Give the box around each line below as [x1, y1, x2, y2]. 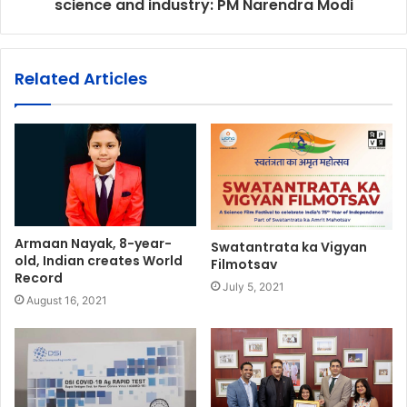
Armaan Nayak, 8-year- [15, 233, 172, 253]
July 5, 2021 [223, 280, 284, 293]
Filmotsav [211, 255, 277, 273]
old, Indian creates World [15, 251, 183, 270]
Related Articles [15, 67, 147, 91]
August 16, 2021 [26, 293, 107, 307]
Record [15, 268, 63, 287]
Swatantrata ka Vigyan [211, 238, 367, 256]
